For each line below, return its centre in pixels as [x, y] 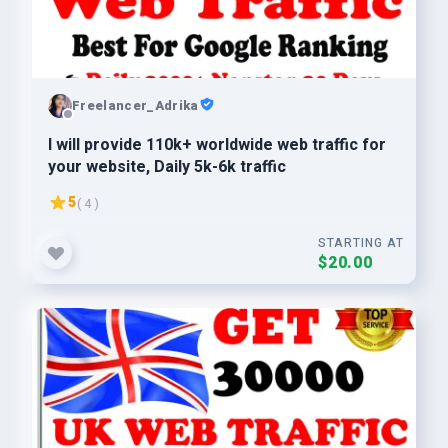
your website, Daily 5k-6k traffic [167, 167]
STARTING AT [361, 243]
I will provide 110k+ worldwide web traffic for [217, 145]
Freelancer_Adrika [135, 105]
